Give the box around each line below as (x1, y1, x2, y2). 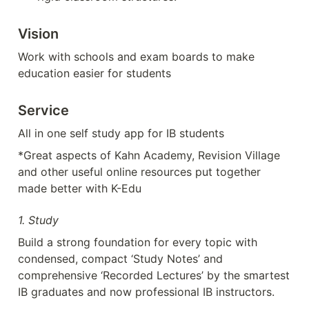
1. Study (18, 213, 59, 228)
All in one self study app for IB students (18, 126, 224, 141)
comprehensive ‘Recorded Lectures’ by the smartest (18, 268, 290, 283)
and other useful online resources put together (18, 165, 261, 179)
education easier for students (18, 66, 171, 81)
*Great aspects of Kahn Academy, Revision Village (18, 148, 280, 163)
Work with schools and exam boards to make (18, 50, 255, 64)
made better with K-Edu (18, 181, 141, 196)
